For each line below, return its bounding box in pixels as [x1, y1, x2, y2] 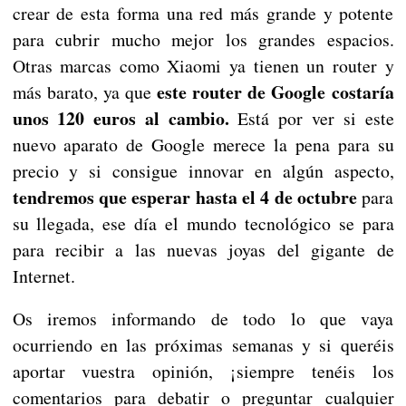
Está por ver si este [228, 106, 394, 131]
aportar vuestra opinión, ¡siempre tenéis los [12, 359, 394, 384]
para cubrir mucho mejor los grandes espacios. [12, 27, 394, 53]
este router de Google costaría [157, 79, 394, 106]
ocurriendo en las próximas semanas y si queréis [12, 333, 394, 358]
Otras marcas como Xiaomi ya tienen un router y [12, 53, 394, 79]
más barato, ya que [12, 80, 157, 105]
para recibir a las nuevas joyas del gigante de [12, 237, 394, 263]
